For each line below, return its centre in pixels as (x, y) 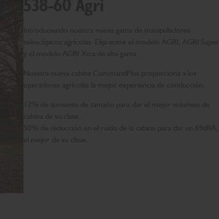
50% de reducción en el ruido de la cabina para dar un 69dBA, (121, 128)
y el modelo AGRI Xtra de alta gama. (81, 53)
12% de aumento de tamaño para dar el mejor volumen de (117, 104)
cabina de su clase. (52, 116)
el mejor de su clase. (55, 139)
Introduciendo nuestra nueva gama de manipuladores (107, 30)
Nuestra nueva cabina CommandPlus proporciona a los (110, 73)
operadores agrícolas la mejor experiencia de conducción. (114, 85)
